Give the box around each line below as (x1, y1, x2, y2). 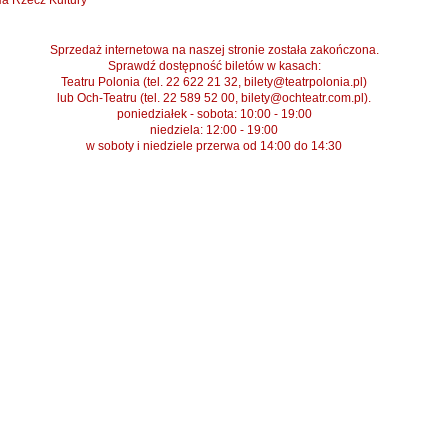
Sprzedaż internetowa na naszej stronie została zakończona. (49, 43, 379, 57)
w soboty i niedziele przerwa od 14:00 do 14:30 (86, 139, 342, 153)
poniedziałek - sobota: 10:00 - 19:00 (116, 107, 312, 121)
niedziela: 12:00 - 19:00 (150, 123, 278, 137)
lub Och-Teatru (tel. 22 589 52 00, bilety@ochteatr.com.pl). (57, 91, 371, 105)
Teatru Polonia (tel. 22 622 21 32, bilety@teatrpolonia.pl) (61, 75, 367, 89)
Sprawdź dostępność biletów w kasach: (107, 59, 321, 73)
